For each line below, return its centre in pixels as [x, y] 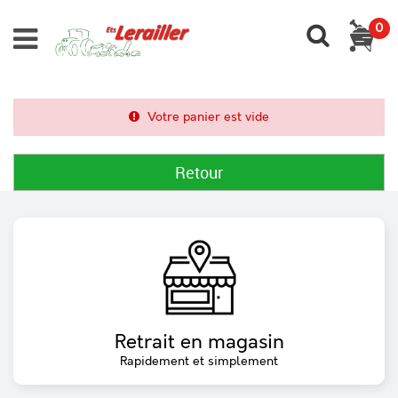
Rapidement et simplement [199, 362]
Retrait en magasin [199, 342]
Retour [199, 172]
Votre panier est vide [207, 117]
